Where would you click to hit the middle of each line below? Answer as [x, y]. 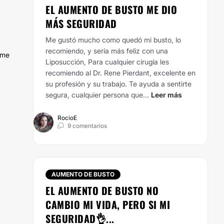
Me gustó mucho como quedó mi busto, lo [113, 40]
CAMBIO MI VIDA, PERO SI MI [108, 204]
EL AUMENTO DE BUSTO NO [102, 190]
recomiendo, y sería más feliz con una [107, 51]
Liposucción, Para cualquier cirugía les [107, 62]
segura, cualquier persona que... [97, 95]
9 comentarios [87, 126]
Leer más [166, 95]
